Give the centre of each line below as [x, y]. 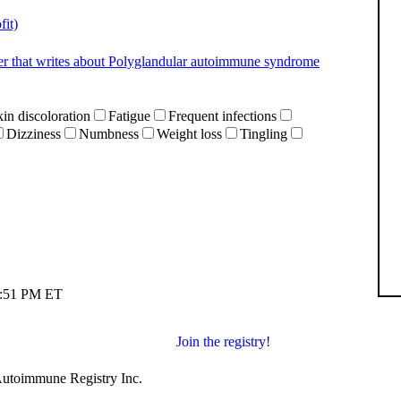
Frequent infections [222, 116]
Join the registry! [223, 341]
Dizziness [34, 134]
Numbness [109, 134]
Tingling [264, 134]
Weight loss [189, 134]
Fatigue [129, 116]
